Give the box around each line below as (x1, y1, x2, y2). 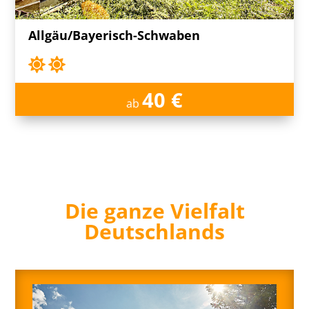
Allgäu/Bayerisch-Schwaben (28, 26, 201, 43)
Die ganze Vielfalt (64, 196, 245, 225)
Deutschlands (84, 217, 225, 246)
